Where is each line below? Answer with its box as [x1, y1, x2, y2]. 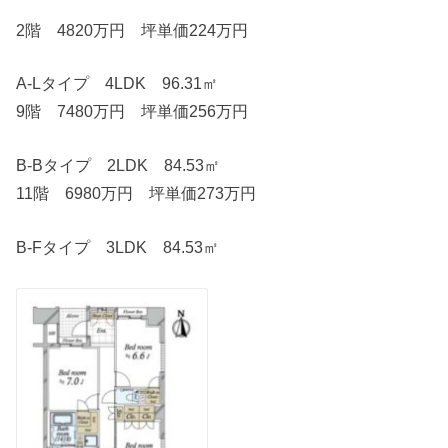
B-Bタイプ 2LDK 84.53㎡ [16, 156, 221, 175]
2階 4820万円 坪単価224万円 [16, 21, 249, 40]
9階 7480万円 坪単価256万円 [16, 101, 249, 120]
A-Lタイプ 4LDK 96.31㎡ [16, 73, 219, 92]
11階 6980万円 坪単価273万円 [16, 184, 257, 203]
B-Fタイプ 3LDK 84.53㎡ [16, 238, 220, 257]
